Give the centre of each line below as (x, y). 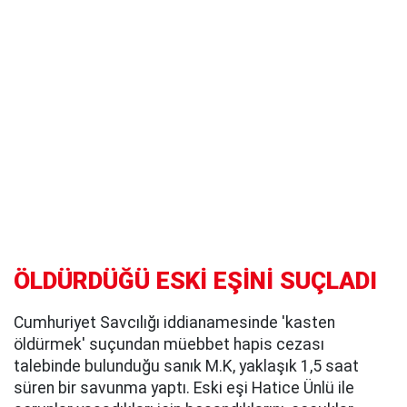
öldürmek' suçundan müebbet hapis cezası (169, 345)
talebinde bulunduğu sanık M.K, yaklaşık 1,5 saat (186, 367)
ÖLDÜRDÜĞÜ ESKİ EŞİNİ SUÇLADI (195, 281)
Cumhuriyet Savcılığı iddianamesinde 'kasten (174, 323)
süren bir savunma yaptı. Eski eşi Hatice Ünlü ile (184, 388)
